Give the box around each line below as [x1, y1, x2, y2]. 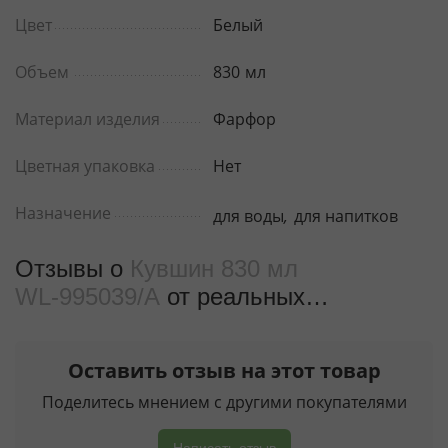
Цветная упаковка [15, 154, 155, 177]
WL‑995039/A [15, 282, 167, 310]
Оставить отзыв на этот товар [67, 356, 381, 384]
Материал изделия [15, 107, 160, 130]
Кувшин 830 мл [130, 254, 298, 282]
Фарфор [213, 107, 277, 130]
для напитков [294, 204, 399, 227]
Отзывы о [15, 254, 130, 282]
